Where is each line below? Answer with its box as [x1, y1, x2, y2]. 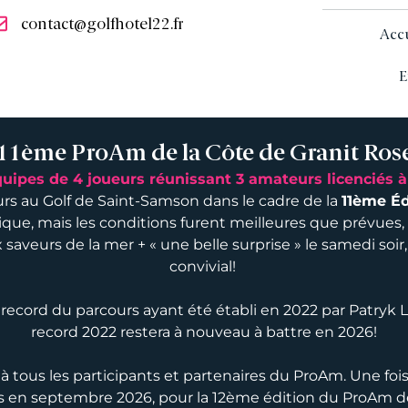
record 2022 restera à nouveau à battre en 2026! [31, 322, 377, 341]
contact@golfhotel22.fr [20, 16, 184, 33]
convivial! [168, 257, 240, 275]
